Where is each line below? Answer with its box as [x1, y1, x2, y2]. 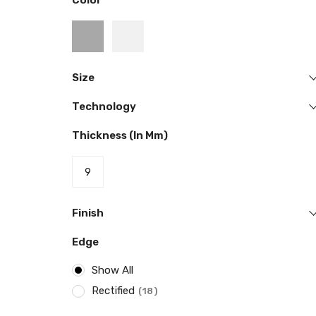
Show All [92, 263, 133, 276]
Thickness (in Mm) [72, 129, 168, 142]
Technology [72, 100, 136, 114]
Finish [72, 207, 104, 220]
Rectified [92, 284, 135, 298]
